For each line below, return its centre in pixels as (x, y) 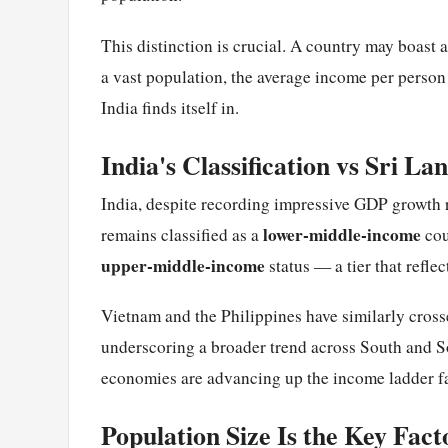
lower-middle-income (342, 234)
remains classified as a (182, 234)
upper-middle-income (183, 265)
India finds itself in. (170, 107)
